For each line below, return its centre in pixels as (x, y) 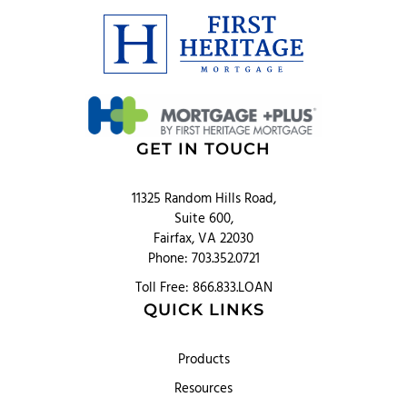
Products (203, 360)
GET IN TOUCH (203, 149)
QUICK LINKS (203, 310)
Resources (203, 389)
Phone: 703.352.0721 (203, 259)
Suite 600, (203, 219)
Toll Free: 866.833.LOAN (203, 288)
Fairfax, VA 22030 (203, 239)
